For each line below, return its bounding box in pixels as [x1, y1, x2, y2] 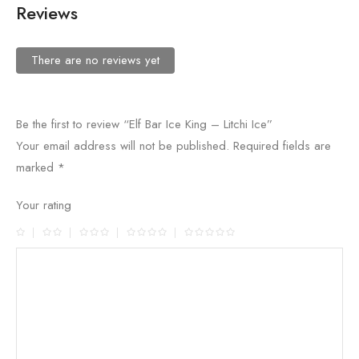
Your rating [16, 196, 71, 215]
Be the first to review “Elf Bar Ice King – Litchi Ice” [16, 115, 272, 134]
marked [16, 159, 58, 177]
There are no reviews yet [31, 51, 159, 70]
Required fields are [233, 137, 331, 155]
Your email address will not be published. [16, 137, 229, 155]
